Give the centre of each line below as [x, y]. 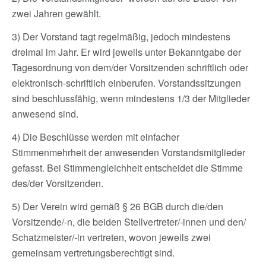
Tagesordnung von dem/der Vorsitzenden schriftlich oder [130, 67]
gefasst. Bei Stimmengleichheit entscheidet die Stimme [127, 168]
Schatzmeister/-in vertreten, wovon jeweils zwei [111, 237]
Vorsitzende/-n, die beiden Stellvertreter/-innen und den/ [129, 222]
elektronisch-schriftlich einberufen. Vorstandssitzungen [126, 83]
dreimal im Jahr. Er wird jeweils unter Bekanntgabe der [126, 52]
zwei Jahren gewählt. [58, 13]
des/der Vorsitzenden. [58, 183]
